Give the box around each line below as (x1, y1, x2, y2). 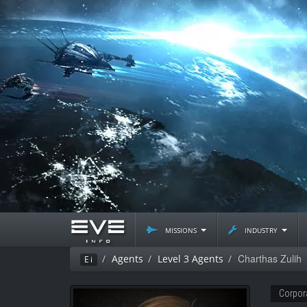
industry (242, 223, 280, 236)
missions (162, 223, 199, 236)
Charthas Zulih (238, 251, 302, 265)
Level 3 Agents (158, 252, 223, 265)
